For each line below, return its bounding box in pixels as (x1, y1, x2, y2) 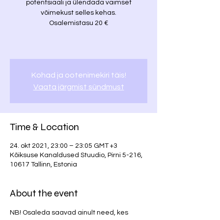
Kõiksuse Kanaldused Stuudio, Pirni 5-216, (10, 152, 142, 159)
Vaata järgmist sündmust (33, 83, 124, 91)
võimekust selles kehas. (41, 9, 116, 16)
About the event (10, 187, 78, 199)
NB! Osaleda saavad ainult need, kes (10, 209, 130, 216)
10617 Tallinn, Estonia (10, 161, 77, 168)
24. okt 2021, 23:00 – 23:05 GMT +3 (10, 142, 117, 149)
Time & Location (10, 121, 79, 133)
